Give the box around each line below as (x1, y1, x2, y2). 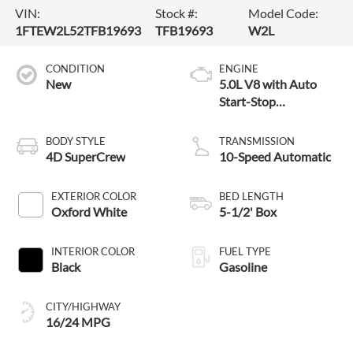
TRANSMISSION (219, 134, 295, 147)
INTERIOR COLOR (50, 244, 135, 258)
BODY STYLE (45, 134, 106, 147)
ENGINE (219, 61, 258, 75)
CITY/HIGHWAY (45, 299, 121, 313)
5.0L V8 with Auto (219, 76, 317, 91)
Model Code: (248, 5, 319, 20)
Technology (219, 110, 281, 126)
